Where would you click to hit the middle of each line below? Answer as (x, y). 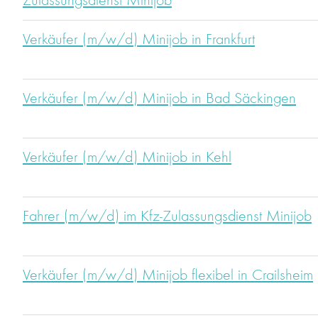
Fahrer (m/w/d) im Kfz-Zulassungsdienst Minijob (167, 217)
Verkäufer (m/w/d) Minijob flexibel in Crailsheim (168, 276)
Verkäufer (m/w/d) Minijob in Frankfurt (139, 40)
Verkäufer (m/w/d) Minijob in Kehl (127, 158)
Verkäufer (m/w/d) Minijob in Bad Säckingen (159, 99)
